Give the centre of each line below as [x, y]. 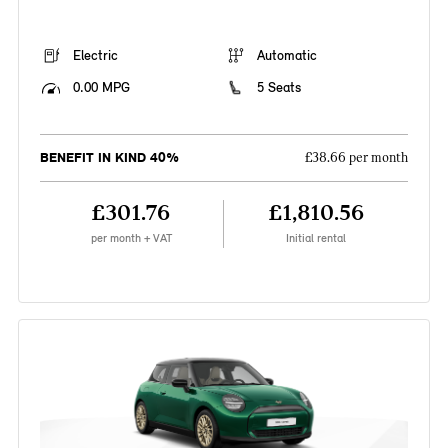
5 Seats [279, 88]
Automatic [287, 56]
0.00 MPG [101, 88]
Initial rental [316, 238]
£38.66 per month [357, 158]
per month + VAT [131, 238]
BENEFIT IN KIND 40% [109, 158]
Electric [95, 56]
